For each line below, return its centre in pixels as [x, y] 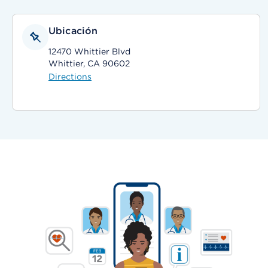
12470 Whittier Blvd [89, 51]
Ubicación [73, 31]
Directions [70, 77]
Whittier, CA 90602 [89, 63]
